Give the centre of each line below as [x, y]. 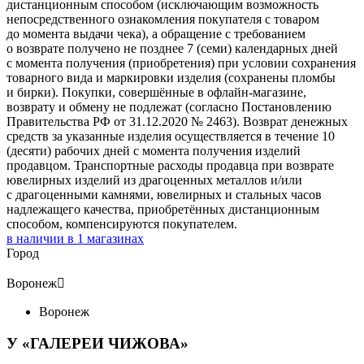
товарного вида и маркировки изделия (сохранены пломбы [171, 77]
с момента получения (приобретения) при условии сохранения [181, 63]
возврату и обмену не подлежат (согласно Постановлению [169, 106]
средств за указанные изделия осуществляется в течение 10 [171, 136]
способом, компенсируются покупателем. [122, 223]
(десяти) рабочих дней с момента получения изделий [154, 150]
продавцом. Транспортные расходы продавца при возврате [170, 165]
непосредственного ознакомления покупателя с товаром [163, 19]
